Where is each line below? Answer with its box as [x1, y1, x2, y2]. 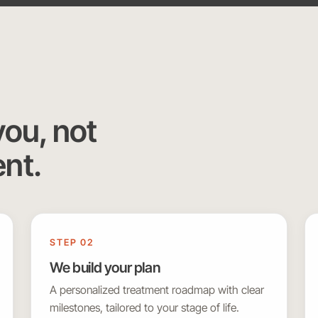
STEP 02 [50, 237, 94, 248]
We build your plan [50, 259, 160, 277]
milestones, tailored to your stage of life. [50, 301, 240, 315]
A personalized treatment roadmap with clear [50, 283, 265, 297]
